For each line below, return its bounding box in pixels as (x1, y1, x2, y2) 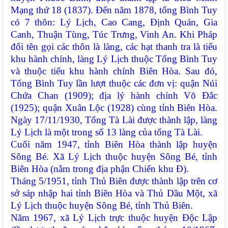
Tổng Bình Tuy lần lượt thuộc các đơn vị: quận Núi (11, 78, 217, 89)
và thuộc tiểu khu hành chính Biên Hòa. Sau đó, (11, 66, 217, 77)
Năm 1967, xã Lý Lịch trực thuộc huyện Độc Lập (11, 212, 217, 223)
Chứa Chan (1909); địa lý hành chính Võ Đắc (11, 90, 217, 101)
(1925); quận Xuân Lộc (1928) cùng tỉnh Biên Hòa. (11, 102, 217, 113)
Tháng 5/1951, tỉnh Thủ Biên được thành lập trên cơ (11, 176, 217, 187)
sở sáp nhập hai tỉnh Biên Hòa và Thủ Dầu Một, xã (11, 188, 217, 199)
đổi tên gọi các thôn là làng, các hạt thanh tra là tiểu (11, 41, 217, 52)
